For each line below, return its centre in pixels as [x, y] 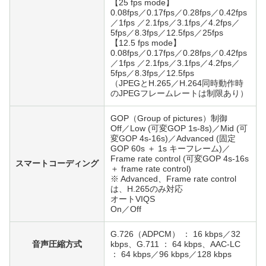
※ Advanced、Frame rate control [173, 178]
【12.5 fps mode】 [146, 42]
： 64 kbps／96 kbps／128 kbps [171, 254]
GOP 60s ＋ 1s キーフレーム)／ [170, 148]
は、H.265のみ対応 [147, 189]
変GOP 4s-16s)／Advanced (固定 [173, 138]
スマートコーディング [57, 163]
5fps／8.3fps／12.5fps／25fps [167, 32]
